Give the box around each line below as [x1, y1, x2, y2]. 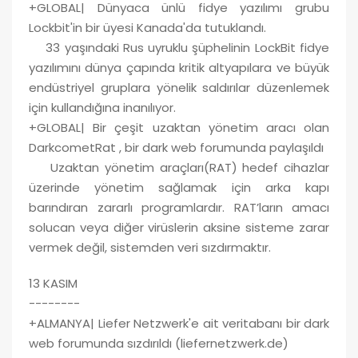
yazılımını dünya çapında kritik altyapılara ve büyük [29, 58, 329, 76]
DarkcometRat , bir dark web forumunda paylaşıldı [29, 138, 324, 156]
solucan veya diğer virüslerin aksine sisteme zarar [29, 218, 329, 236]
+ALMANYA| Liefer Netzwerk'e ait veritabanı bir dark [29, 314, 329, 332]
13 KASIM [29, 274, 78, 292]
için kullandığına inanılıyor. [29, 98, 176, 116]
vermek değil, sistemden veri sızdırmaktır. [29, 238, 271, 256]
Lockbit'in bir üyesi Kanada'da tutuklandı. [29, 18, 266, 36]
